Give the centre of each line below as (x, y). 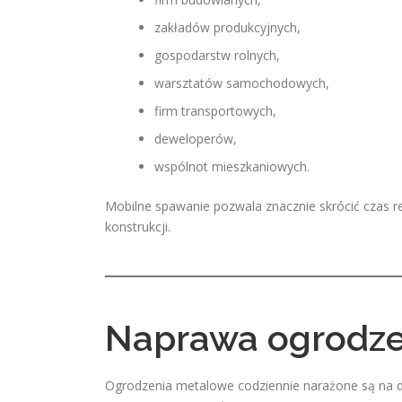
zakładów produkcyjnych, (227, 27)
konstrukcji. (138, 227)
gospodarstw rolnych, (217, 55)
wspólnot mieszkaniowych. (232, 166)
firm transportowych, (215, 111)
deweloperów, (196, 139)
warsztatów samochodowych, (242, 83)
